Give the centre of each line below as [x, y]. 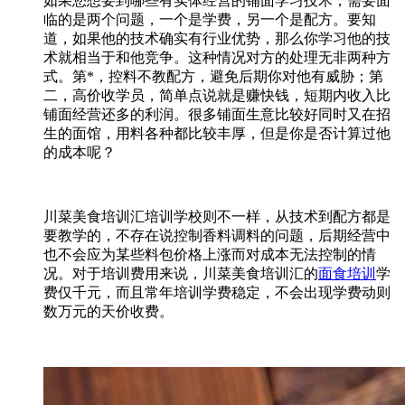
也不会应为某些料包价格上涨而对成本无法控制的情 [210, 255]
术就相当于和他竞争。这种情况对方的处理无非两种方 [217, 58]
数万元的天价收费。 [108, 312]
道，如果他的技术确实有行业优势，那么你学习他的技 [217, 39]
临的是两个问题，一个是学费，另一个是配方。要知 [210, 20]
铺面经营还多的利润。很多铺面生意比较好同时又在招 [217, 115]
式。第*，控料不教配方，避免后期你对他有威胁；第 [213, 77]
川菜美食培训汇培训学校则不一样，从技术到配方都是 [217, 217]
